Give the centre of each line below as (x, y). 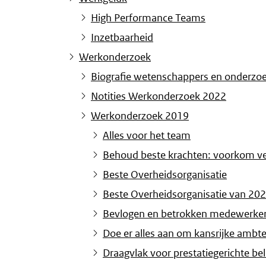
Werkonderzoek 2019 (140, 116)
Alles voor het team (147, 136)
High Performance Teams (148, 18)
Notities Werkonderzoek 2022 (159, 96)
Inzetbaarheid (122, 38)
